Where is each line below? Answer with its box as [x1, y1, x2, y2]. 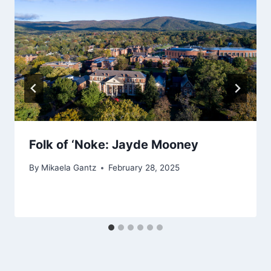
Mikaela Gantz [41, 163, 97, 173]
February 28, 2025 [108, 163, 180, 173]
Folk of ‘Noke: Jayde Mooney [29, 137, 198, 152]
